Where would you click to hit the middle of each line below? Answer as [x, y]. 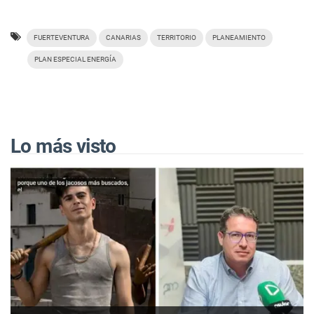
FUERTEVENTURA [62, 38]
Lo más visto [63, 146]
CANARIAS [123, 38]
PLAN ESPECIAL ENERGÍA [75, 60]
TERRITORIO [177, 38]
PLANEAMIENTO [239, 38]
